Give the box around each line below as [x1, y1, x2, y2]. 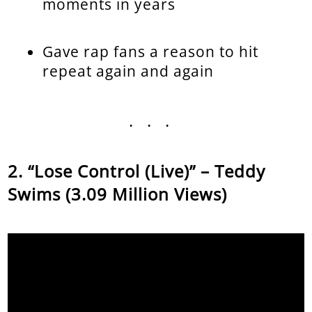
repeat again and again [42, 61, 214, 81]
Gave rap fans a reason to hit [42, 42, 259, 62]
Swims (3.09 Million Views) [8, 182, 228, 206]
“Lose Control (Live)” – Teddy [28, 159, 266, 183]
